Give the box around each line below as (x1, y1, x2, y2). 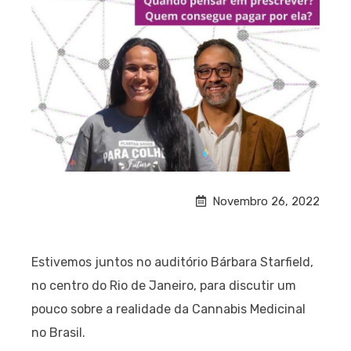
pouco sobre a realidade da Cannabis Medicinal (31, 301, 306, 317)
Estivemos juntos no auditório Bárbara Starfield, (31, 254, 313, 270)
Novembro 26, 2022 (212, 194, 320, 208)
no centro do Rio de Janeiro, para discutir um (31, 277, 296, 293)
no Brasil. (31, 324, 85, 340)
